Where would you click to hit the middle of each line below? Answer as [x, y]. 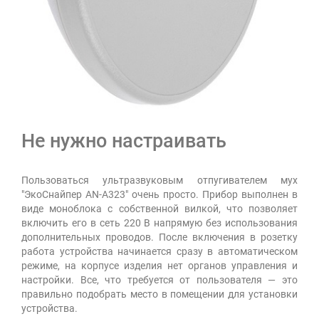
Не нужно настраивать [124, 141]
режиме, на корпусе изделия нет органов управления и [159, 266]
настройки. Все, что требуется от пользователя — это [159, 280]
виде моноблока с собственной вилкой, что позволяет [159, 209]
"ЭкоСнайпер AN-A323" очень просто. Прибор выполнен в [159, 195]
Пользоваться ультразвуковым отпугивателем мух [159, 181]
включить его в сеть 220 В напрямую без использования [159, 223]
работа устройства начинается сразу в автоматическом [159, 252]
